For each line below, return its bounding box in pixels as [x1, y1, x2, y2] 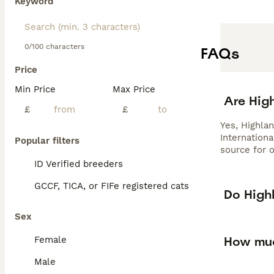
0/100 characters [24, 42, 84, 51]
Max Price [113, 84, 155, 95]
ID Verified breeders [34, 158, 123, 169]
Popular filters [15, 135, 80, 146]
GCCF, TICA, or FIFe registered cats [34, 180, 189, 191]
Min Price [15, 84, 56, 95]
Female [34, 234, 67, 245]
